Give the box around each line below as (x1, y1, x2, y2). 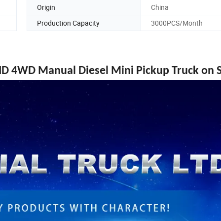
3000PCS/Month (151, 18, 203, 28)
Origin (37, 2, 55, 12)
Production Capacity (37, 18, 100, 28)
